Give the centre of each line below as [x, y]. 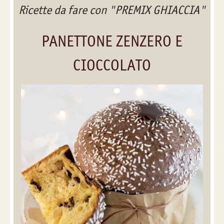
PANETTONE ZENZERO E [112, 41]
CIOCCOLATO [112, 65]
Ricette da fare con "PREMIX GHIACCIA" [112, 10]
